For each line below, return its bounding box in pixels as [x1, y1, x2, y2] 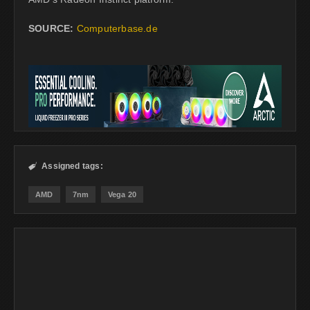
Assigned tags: [42, 161, 103, 171]
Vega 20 [108, 190, 137, 199]
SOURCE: [28, 22, 74, 34]
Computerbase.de [76, 22, 158, 34]
